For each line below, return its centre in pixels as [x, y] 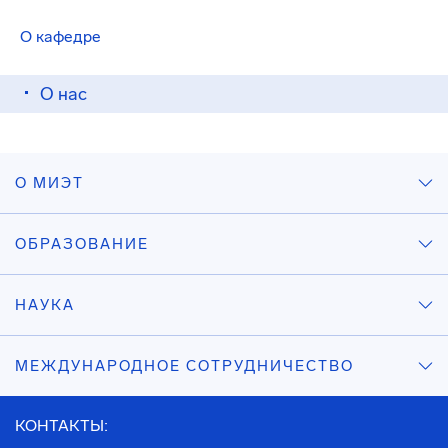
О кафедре [60, 36]
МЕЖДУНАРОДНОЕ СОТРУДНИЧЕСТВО [184, 366]
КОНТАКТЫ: [61, 425]
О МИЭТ [49, 183]
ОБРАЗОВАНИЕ [82, 244]
